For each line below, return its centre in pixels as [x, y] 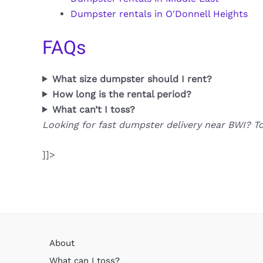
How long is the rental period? [122, 94]
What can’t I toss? [93, 109]
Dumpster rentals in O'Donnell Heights [159, 14]
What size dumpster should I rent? [132, 79]
